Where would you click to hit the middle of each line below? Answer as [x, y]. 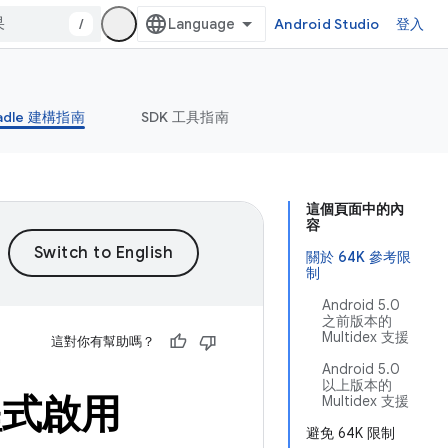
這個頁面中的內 [355, 209]
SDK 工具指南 [184, 117]
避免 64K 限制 [350, 433]
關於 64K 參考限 [358, 257]
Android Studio [327, 24]
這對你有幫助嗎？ [103, 341]
